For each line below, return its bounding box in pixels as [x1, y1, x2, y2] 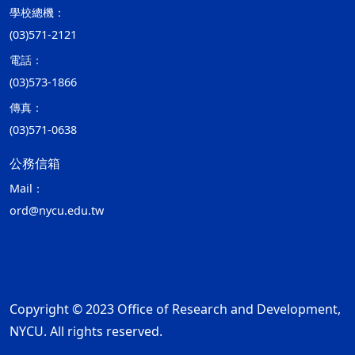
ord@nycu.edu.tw [10, 203, 104, 218]
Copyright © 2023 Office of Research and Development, [10, 300, 341, 318]
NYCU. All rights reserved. [10, 323, 162, 340]
